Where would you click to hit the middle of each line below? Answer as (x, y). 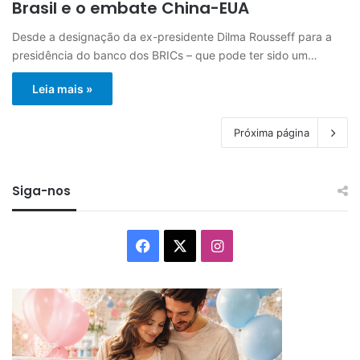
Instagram (257, 244)
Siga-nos (41, 190)
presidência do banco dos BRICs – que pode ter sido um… (165, 55)
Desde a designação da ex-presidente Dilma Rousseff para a (172, 36)
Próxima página (272, 132)
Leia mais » (62, 88)
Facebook (183, 244)
